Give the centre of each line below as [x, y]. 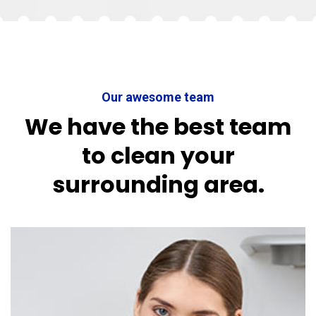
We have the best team [158, 126]
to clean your [158, 155]
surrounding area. [158, 184]
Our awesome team [158, 97]
